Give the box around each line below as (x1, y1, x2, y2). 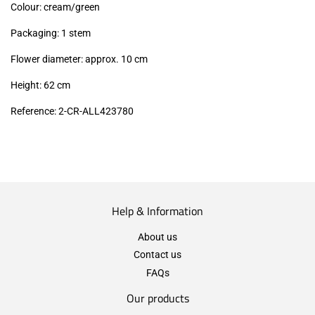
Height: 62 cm (11, 79, 70, 91)
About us (138, 231, 177, 243)
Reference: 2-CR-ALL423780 (11, 105, 134, 117)
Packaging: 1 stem (11, 27, 91, 39)
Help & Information (112, 202, 203, 219)
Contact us (134, 249, 181, 261)
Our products (126, 289, 189, 307)
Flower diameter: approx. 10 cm (11, 53, 148, 65)
